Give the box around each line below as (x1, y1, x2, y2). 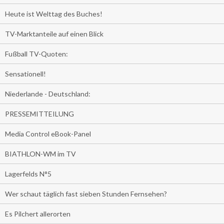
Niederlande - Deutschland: (5, 89, 90, 98)
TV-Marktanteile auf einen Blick (5, 29, 103, 38)
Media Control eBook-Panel (5, 129, 91, 138)
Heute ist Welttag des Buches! (5, 9, 102, 18)
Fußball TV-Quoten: (5, 49, 68, 58)
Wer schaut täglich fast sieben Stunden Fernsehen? (5, 189, 167, 198)
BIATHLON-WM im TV (5, 149, 76, 158)
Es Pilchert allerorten (5, 209, 70, 218)
